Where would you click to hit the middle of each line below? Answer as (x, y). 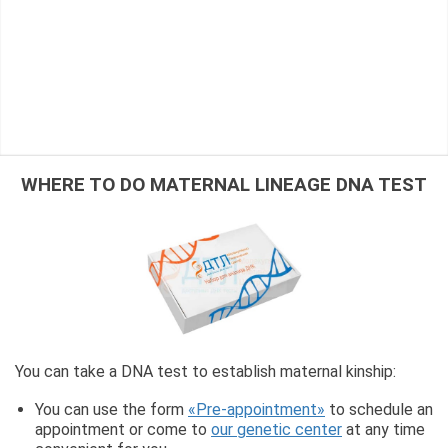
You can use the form (111, 410)
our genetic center (276, 430)
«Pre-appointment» (256, 410)
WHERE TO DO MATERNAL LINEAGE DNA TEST (224, 184)
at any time (383, 430)
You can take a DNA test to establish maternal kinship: (205, 372)
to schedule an (379, 410)
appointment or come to (123, 430)
